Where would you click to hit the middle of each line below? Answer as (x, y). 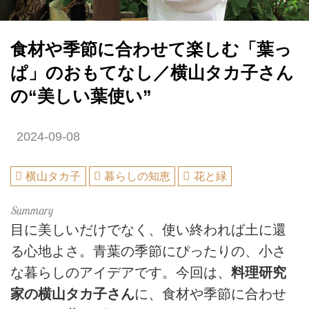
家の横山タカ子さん (72, 293)
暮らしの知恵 (138, 177)
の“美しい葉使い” (81, 96)
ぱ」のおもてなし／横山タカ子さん (152, 72)
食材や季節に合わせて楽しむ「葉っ (151, 49)
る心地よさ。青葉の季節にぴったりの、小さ (148, 251)
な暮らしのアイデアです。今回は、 (121, 272)
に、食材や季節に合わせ (210, 293)
